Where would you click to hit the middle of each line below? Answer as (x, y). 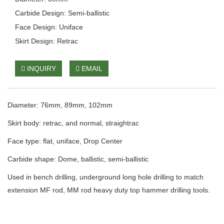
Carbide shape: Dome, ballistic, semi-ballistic (78, 159)
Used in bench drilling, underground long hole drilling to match (105, 177)
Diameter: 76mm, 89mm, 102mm (60, 105)
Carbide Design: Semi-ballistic (62, 13)
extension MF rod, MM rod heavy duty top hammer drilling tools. (109, 190)
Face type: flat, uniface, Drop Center (65, 141)
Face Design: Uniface (49, 27)
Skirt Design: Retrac (46, 41)
